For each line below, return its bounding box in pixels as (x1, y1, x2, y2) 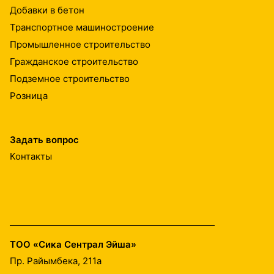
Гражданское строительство (10, 56, 138, 68)
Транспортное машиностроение (10, 21, 154, 34)
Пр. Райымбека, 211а (10, 254, 102, 267)
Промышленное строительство (10, 39, 150, 51)
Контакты (10, 150, 52, 163)
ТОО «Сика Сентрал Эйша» (10, 238, 136, 250)
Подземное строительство (10, 73, 130, 85)
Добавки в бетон (10, 4, 84, 17)
